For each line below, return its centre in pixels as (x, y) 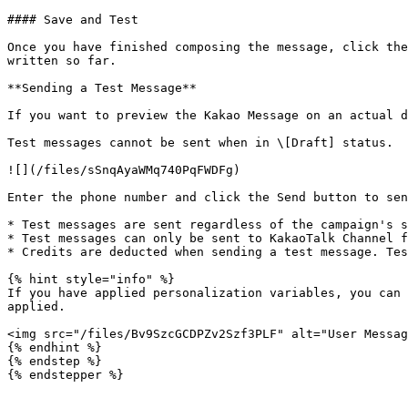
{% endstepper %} (66, 375)
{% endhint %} (55, 347)
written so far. (62, 61)
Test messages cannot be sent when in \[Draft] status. (200, 143)
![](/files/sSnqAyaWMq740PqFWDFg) (124, 170)
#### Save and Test (73, 20)
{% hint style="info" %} (91, 279)
